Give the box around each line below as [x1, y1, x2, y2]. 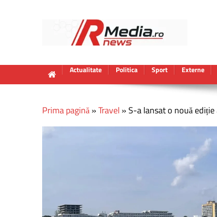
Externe [182, 64, 204, 75]
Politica [116, 64, 138, 75]
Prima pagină [42, 104, 90, 117]
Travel [98, 104, 120, 117]
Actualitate [70, 64, 102, 75]
